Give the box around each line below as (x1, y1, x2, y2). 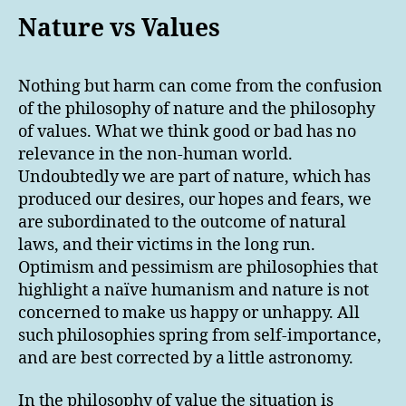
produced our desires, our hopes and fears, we (18, 188, 372, 210)
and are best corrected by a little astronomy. (18, 347, 353, 369)
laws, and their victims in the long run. (18, 234, 315, 256)
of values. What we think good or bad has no (18, 121, 356, 142)
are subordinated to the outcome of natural (18, 211, 346, 233)
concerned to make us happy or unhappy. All (18, 302, 360, 324)
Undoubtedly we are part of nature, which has (18, 166, 371, 188)
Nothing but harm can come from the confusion (18, 75, 382, 97)
